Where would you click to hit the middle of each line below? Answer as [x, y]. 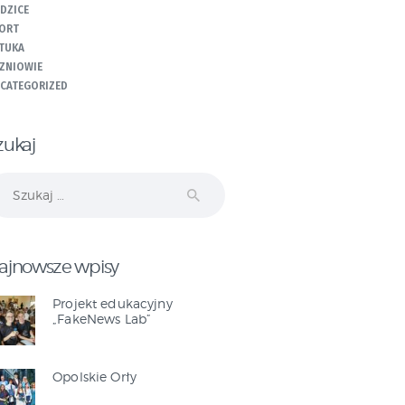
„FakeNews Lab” [102, 318]
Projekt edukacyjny [113, 303]
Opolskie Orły [95, 376]
